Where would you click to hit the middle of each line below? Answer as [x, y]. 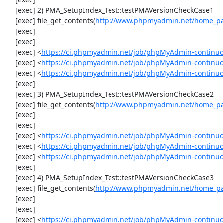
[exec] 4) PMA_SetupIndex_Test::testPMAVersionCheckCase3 [10, 177]
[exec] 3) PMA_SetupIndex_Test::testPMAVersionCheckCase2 [10, 94]
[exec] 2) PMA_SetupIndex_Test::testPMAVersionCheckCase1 [10, 10]
